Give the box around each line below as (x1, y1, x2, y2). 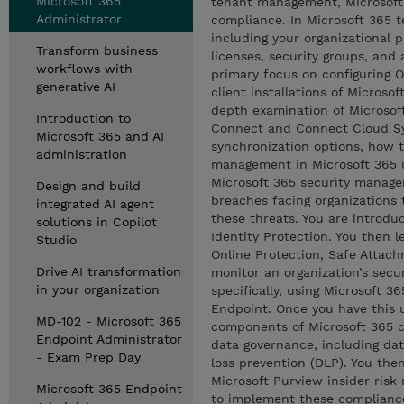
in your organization (36, 282, 160, 297)
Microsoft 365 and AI (36, 129, 164, 143)
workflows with (36, 61, 133, 76)
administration (36, 147, 127, 161)
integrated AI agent (36, 197, 154, 211)
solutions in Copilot (36, 215, 157, 229)
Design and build (36, 179, 141, 193)
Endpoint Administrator (36, 332, 182, 346)
